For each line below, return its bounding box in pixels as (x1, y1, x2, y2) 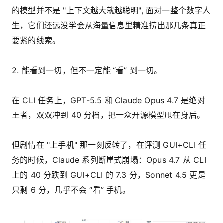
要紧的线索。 (12, 35, 61, 46)
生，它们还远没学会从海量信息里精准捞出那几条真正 (12, 20, 206, 31)
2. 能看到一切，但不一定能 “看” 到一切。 (12, 65, 162, 76)
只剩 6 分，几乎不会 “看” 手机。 (12, 185, 130, 195)
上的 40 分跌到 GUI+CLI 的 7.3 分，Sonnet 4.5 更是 (12, 170, 206, 180)
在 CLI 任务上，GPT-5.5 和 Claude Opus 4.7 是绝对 (12, 95, 205, 106)
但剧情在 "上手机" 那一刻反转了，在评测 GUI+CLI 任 (12, 140, 207, 150)
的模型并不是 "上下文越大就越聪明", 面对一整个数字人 (12, 5, 211, 16)
